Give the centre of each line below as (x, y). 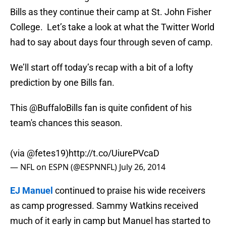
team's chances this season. (66, 123)
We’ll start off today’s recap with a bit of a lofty (102, 68)
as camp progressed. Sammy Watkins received (104, 206)
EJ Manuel (32, 191)
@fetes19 (46, 153)
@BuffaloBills (56, 108)
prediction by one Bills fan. (62, 83)
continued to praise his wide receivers (129, 191)
